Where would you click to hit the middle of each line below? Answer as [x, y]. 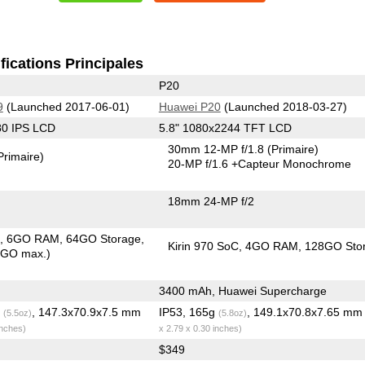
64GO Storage [104, 238]
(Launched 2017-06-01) [66, 106]
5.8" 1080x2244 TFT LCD [225, 128]
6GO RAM [33, 238]
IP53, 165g [188, 312]
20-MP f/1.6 [200, 163]
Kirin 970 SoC [204, 246]
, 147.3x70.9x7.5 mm [86, 312]
